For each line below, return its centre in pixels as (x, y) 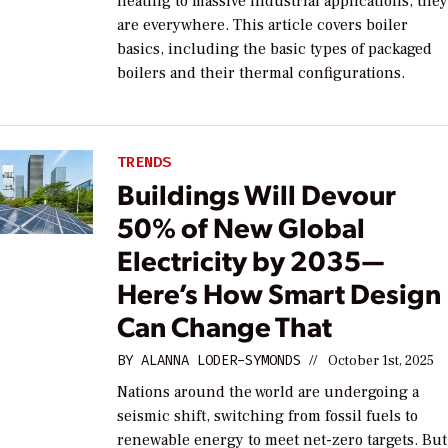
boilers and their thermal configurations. (261, 72)
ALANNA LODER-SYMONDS (221, 361)
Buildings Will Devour (257, 194)
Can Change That (225, 326)
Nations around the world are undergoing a (268, 392)
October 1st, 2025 (381, 361)
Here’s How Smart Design (279, 293)
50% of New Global (241, 227)
